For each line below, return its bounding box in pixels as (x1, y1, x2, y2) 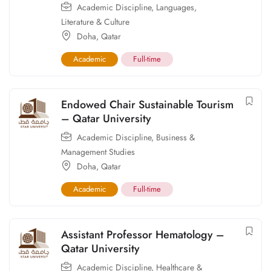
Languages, (156, 1, 197, 14)
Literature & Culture (61, 16, 129, 28)
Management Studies (61, 146, 135, 158)
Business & (156, 131, 195, 144)
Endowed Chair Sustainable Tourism (61, 97, 233, 113)
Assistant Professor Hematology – (61, 227, 224, 243)
